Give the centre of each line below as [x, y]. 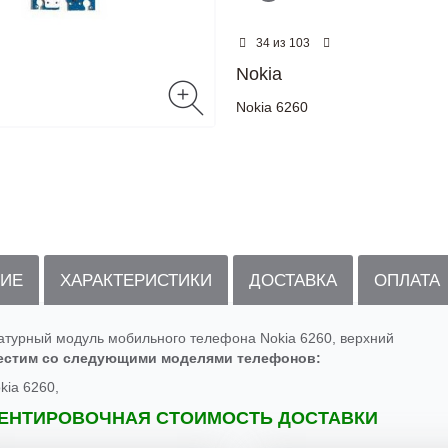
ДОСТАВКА [293, 280]
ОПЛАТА [407, 280]
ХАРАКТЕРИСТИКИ [136, 280]
